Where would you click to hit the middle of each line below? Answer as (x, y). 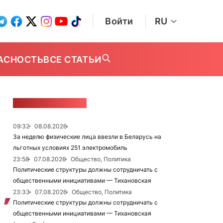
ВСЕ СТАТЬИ (72, 59)
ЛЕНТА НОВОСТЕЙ (50, 103)
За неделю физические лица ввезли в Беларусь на (87, 137)
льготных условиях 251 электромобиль (70, 148)
